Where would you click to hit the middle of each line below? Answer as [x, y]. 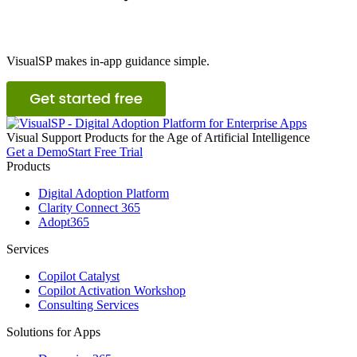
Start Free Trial [105, 151]
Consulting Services [88, 304]
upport [67, 137]
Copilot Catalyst [79, 276]
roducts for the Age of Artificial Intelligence [201, 137]
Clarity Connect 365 [89, 207]
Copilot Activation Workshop [112, 290]
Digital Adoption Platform [104, 193]
